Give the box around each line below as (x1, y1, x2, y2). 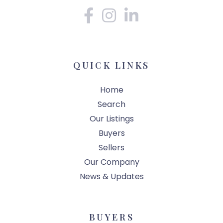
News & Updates (79, 170, 144, 182)
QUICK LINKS (73, 59, 150, 72)
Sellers (99, 141, 124, 153)
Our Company (84, 156, 139, 168)
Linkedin (139, 1, 170, 13)
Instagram (116, 1, 158, 13)
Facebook (94, 1, 133, 13)
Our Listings (89, 112, 134, 124)
